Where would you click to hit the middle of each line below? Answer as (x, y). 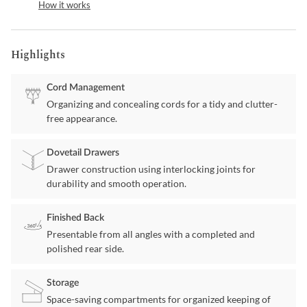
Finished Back (75, 218)
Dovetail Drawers (83, 153)
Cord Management (86, 88)
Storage (63, 283)
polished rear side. (85, 249)
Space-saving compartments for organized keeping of (159, 299)
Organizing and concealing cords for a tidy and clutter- (162, 104)
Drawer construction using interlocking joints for (151, 169)
